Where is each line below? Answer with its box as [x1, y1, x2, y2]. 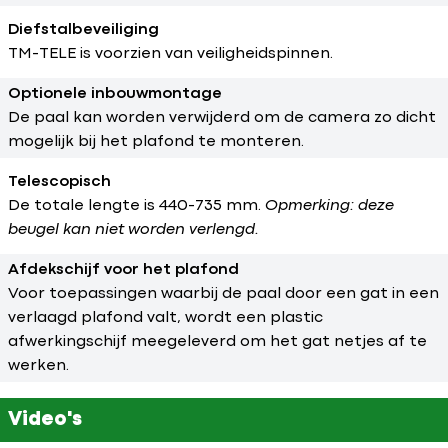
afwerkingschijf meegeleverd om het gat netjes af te [8, 335, 427, 349]
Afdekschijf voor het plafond [8, 263, 239, 277]
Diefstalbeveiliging [8, 23, 159, 37]
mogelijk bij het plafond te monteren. [8, 135, 304, 149]
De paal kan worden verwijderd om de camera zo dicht [8, 111, 436, 125]
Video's [8, 411, 82, 428]
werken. [8, 359, 69, 373]
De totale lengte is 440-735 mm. [8, 199, 265, 213]
